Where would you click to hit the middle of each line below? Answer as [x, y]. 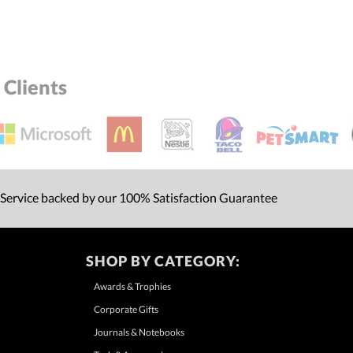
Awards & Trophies [132, 286]
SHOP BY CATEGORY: [163, 260]
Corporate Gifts [126, 309]
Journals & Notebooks [139, 332]
